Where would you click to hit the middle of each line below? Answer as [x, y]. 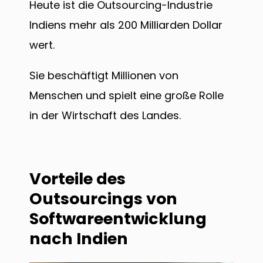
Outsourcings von [103, 199]
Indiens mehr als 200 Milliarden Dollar [126, 25]
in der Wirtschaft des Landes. [105, 115]
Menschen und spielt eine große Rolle [127, 95]
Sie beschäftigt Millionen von [104, 75]
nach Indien [79, 239]
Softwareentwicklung [118, 219]
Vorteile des [77, 179]
